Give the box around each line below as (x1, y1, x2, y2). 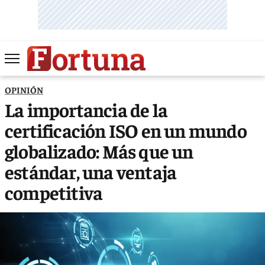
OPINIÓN (5, 83, 43, 95)
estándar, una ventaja (5, 159, 177, 183)
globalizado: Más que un (5, 138, 193, 163)
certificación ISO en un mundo (5, 118, 247, 142)
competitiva (5, 180, 103, 204)
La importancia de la (5, 97, 167, 121)
